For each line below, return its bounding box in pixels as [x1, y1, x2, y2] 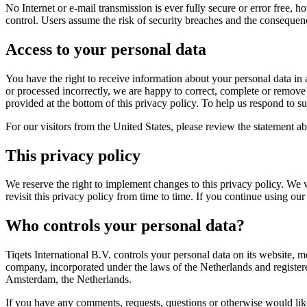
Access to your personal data [5, 40, 206, 58]
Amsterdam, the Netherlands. [5, 273, 132, 286]
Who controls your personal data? [5, 217, 245, 235]
